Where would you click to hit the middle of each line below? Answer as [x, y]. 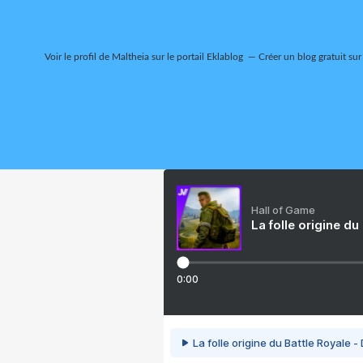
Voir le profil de [78, 57]
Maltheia [130, 57]
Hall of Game [283, 210]
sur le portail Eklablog [196, 57]
